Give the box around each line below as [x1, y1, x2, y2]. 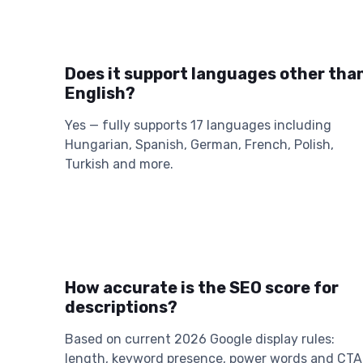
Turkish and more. [65, 156, 173, 172]
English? [65, 83, 135, 103]
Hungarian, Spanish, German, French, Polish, [65, 136, 334, 152]
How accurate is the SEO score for [65, 278, 339, 298]
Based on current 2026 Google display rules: [65, 331, 335, 348]
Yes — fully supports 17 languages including [65, 117, 331, 133]
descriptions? [65, 297, 177, 318]
